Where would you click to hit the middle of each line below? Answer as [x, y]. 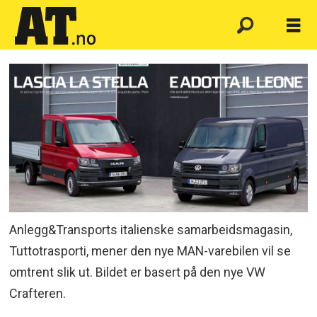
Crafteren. [38, 293]
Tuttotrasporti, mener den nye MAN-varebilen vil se [150, 250]
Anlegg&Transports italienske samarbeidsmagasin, [151, 229]
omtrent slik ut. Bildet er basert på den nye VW [138, 272]
